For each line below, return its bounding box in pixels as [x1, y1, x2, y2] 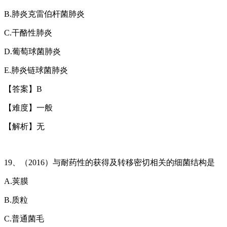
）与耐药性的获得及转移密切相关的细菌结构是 [45, 158, 215, 167]
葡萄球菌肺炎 [12, 47, 61, 56]
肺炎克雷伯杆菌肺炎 [12, 9, 85, 18]
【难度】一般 [4, 103, 53, 112]
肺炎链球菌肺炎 [11, 65, 68, 74]
